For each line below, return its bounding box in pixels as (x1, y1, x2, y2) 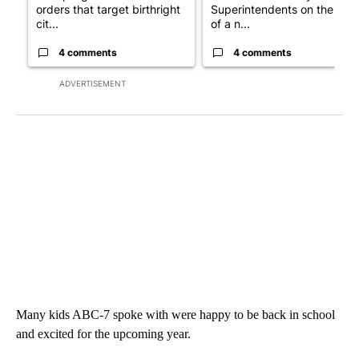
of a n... (211, 16, 250, 30)
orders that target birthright (36, 2, 180, 16)
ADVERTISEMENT (59, 78, 126, 88)
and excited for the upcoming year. (16, 326, 191, 341)
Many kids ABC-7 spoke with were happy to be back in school (16, 307, 335, 321)
